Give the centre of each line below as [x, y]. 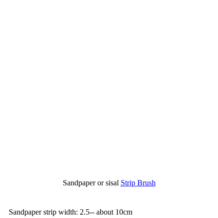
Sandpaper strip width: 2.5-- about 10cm [71, 212]
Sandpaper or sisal [91, 182]
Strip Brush [138, 182]
